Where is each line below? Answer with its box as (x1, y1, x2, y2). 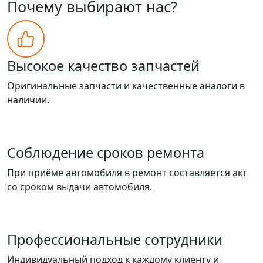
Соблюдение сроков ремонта (7, 143, 204, 162)
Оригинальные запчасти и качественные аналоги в (7, 79, 245, 92)
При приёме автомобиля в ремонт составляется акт (7, 166, 247, 179)
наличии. (7, 93, 49, 106)
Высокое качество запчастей (7, 56, 200, 75)
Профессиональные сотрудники (7, 230, 222, 249)
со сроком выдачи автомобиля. (7, 180, 152, 193)
